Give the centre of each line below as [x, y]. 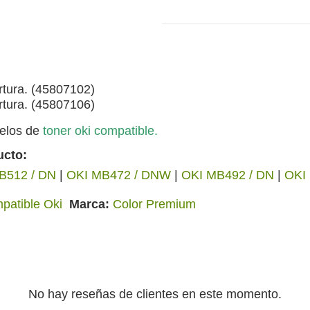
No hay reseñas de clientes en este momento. [155, 294]
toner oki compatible [99, 131]
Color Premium [154, 204]
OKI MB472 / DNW [119, 175]
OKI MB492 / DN [228, 175]
